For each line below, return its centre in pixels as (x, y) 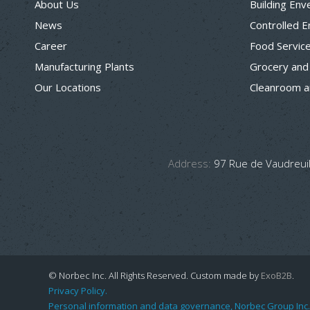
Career (51, 46)
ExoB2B (276, 276)
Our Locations (68, 88)
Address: (190, 164)
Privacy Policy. (78, 291)
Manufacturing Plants (84, 67)
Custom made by (226, 276)
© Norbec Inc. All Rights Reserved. (119, 276)
